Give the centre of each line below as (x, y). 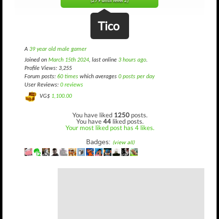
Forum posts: (41, 77)
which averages (98, 77)
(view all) (123, 142)
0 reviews (72, 85)
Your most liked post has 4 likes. (110, 127)
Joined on (36, 60)
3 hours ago (132, 60)
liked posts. (127, 121)
